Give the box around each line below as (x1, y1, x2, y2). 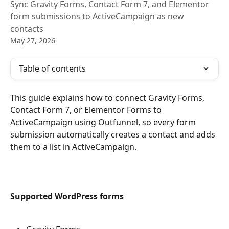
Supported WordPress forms (10, 191, 124, 202)
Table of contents (19, 63, 86, 74)
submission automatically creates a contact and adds (10, 129, 217, 140)
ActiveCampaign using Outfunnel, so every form (10, 117, 198, 128)
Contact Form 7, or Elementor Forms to (10, 104, 164, 116)
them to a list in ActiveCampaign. (10, 141, 136, 152)
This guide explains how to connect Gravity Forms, (10, 92, 207, 103)
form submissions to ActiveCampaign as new (10, 11, 184, 22)
